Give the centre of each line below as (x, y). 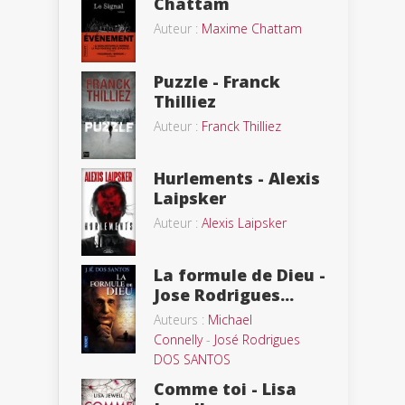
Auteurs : (181, 320)
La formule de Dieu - (240, 275)
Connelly (178, 340)
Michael (230, 320)
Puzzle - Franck (217, 81)
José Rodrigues (257, 340)
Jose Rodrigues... (224, 295)
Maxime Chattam (252, 28)
